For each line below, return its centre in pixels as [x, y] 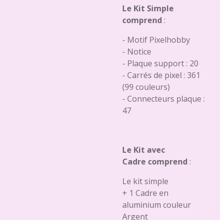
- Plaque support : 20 [160, 63]
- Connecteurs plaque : [164, 99]
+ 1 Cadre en [145, 193]
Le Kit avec [144, 150]
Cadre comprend [155, 162]
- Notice [137, 52]
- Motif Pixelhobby [156, 40]
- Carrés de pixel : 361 [161, 75]
